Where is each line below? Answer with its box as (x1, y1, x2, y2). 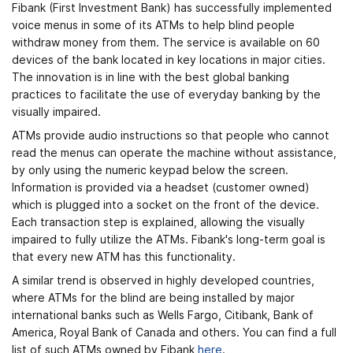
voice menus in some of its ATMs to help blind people (12, 17, 295, 32)
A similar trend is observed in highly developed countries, (12, 273, 314, 287)
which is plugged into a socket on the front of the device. (12, 197, 319, 211)
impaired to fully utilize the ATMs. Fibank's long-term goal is (12, 232, 325, 246)
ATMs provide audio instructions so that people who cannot (12, 128, 329, 142)
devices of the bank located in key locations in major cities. (12, 52, 325, 66)
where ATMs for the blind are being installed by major (12, 290, 295, 304)
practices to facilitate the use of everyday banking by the (12, 87, 321, 101)
